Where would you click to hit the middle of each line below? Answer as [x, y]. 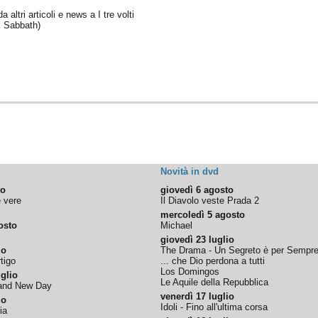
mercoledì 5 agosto [203, 215]
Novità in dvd [190, 171]
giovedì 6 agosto [197, 190]
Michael [177, 225]
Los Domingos [190, 272]
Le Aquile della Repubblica [215, 282]
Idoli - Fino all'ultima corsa [214, 307]
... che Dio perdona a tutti [213, 261]
